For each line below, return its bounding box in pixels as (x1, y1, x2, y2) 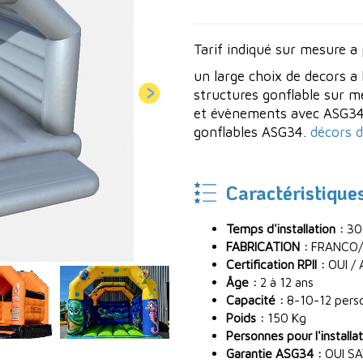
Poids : (226, 310, 264, 325)
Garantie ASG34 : (226, 346, 322, 361)
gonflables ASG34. (194, 124, 310, 140)
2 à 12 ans (257, 275, 314, 289)
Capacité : (226, 293, 284, 307)
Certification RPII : (226, 257, 325, 271)
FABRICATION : (226, 239, 308, 254)
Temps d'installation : (226, 221, 344, 236)
